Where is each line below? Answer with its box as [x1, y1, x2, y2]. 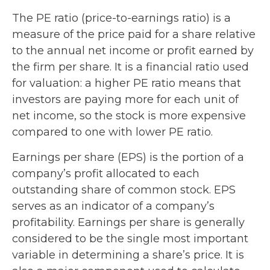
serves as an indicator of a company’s [12, 199, 215, 213]
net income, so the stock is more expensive [12, 108, 246, 122]
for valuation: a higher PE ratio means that [12, 76, 241, 90]
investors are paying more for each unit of [12, 92, 239, 106]
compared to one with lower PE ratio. [12, 125, 213, 139]
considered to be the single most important [12, 231, 248, 245]
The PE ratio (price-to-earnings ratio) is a [12, 11, 231, 25]
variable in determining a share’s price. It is [12, 248, 244, 262]
